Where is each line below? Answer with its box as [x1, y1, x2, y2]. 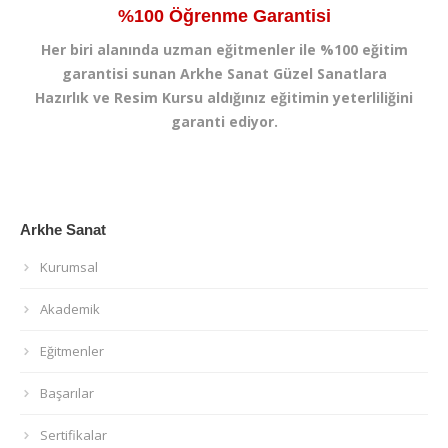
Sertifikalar [40, 426, 107, 445]
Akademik [40, 300, 100, 319]
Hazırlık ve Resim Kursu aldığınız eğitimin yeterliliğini [35, 88, 413, 108]
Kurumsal [40, 258, 98, 277]
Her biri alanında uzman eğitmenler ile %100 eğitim [40, 40, 408, 60]
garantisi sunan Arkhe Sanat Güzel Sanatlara [61, 64, 387, 84]
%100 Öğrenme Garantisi [117, 6, 331, 27]
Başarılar [40, 384, 94, 403]
